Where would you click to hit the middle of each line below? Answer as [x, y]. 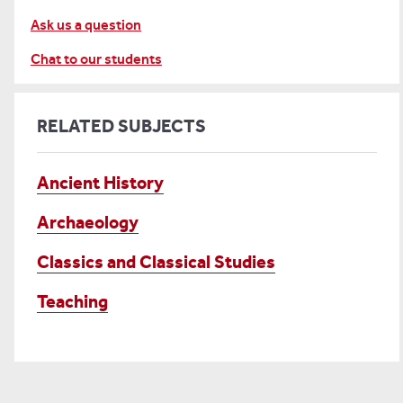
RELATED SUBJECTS [121, 126]
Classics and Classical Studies [156, 262]
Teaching [72, 301]
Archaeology [88, 222]
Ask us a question [86, 25]
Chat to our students [96, 59]
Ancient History [100, 183]
